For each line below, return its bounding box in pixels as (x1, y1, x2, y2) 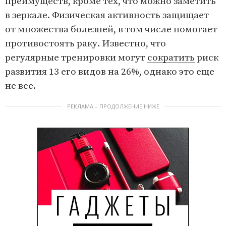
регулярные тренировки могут (5, 52, 147, 64)
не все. (5, 80, 36, 92)
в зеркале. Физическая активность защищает (5, 10, 209, 22)
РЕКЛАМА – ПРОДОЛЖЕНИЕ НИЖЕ (67, 102, 159, 110)
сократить (147, 52, 195, 64)
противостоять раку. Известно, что (5, 38, 166, 50)
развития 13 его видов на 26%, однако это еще (5, 66, 214, 78)
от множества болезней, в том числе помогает (5, 24, 217, 36)
